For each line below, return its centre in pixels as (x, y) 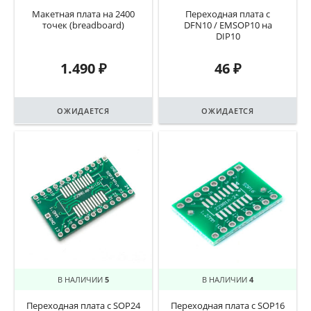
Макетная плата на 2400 (83, 15)
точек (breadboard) (83, 26)
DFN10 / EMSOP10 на (228, 26)
